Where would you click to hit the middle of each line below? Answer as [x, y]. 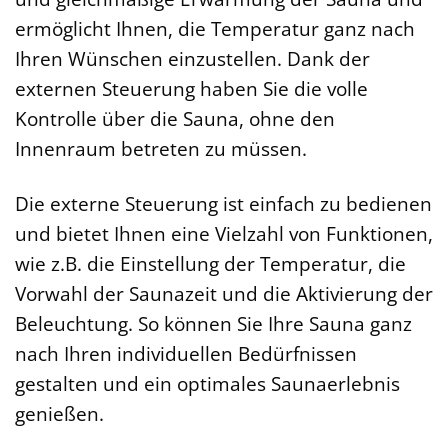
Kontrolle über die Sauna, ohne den [175, 119]
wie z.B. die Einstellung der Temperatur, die [210, 264]
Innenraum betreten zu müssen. [161, 149]
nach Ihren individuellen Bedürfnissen [186, 354]
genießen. [59, 414]
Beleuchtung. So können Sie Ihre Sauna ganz [213, 324]
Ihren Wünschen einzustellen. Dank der [192, 59]
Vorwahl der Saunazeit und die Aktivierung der [224, 294]
